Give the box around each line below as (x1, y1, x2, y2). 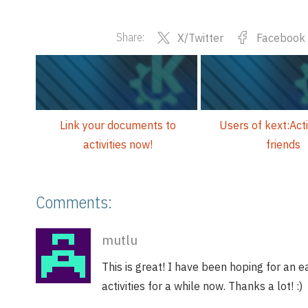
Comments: (36, 191, 112, 214)
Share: (115, 30, 144, 45)
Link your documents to (60, 118, 177, 133)
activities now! (83, 137, 153, 152)
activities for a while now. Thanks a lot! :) (102, 279, 302, 294)
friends (265, 137, 300, 152)
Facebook (256, 30, 305, 45)
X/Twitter (177, 30, 223, 45)
